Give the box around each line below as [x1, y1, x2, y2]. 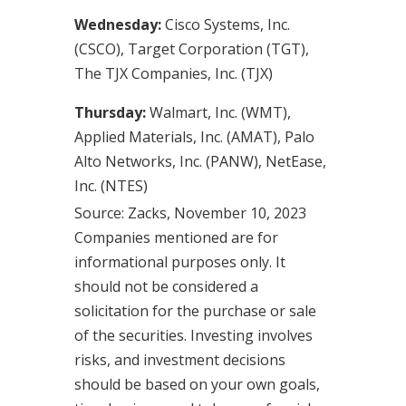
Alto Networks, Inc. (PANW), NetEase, [73, 151, 326, 171]
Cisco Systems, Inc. [160, 14, 290, 34]
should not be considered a [73, 276, 258, 297]
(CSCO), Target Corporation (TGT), [73, 39, 309, 59]
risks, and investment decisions [73, 350, 285, 371]
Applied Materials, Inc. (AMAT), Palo [73, 127, 314, 147]
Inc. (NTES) [73, 176, 148, 196]
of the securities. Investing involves [73, 325, 313, 346]
